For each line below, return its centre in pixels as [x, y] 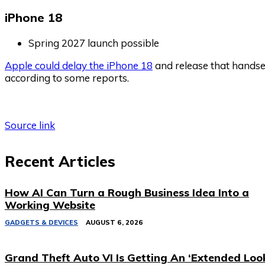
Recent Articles [60, 161]
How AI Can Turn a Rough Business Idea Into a [127, 193]
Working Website [50, 205]
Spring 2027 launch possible [94, 43]
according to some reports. [67, 77]
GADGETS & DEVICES [41, 223]
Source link [30, 125]
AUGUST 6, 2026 [114, 223]
